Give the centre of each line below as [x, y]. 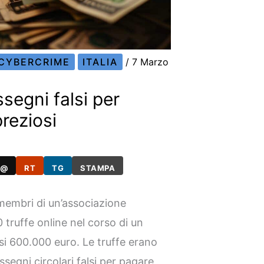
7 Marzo [151, 62]
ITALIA [100, 62]
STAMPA [98, 168]
